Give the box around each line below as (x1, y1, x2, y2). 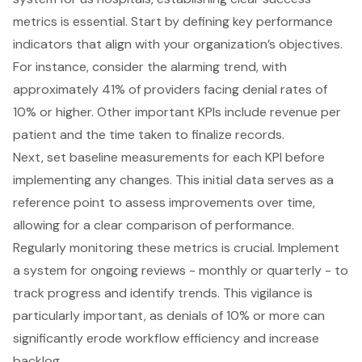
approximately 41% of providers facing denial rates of (13, 80, 327, 98)
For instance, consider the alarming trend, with (13, 57, 287, 75)
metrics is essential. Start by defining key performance (13, 12, 333, 30)
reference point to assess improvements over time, (13, 193, 315, 211)
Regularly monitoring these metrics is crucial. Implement (13, 238, 339, 256)
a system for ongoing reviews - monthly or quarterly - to (13, 261, 348, 279)
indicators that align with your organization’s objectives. (13, 35, 343, 53)
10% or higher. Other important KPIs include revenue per (13, 103, 341, 120)
